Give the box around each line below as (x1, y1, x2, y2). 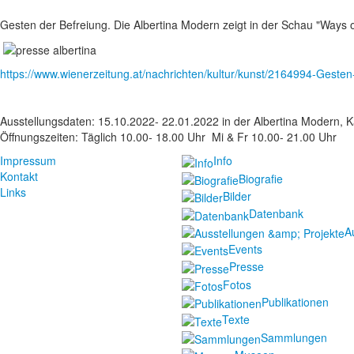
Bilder (222, 187, 251, 204)
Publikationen (261, 293, 329, 310)
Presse (228, 258, 264, 275)
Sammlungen (260, 329, 327, 345)
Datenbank (248, 205, 303, 222)
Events (228, 240, 262, 257)
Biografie (238, 170, 283, 186)
